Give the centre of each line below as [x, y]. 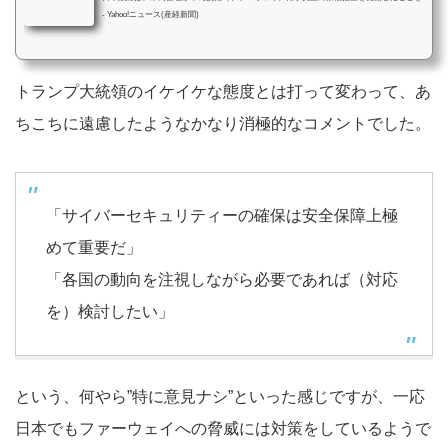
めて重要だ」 [94, 247]
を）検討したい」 [110, 311]
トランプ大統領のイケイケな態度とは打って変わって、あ [223, 91]
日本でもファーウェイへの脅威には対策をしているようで [223, 428]
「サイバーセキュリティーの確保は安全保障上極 [222, 215]
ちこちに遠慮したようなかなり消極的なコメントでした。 [223, 123]
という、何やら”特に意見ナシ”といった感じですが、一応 [220, 396]
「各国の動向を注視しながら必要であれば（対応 [222, 279]
